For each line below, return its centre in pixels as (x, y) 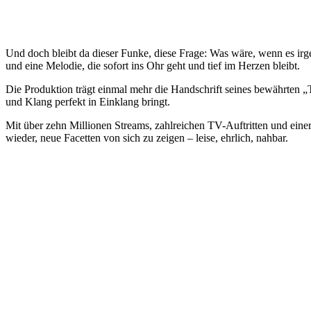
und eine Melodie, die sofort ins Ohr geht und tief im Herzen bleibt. (153, 66)
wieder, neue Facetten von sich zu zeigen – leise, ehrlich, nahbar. (147, 138)
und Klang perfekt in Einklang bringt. (88, 102)
